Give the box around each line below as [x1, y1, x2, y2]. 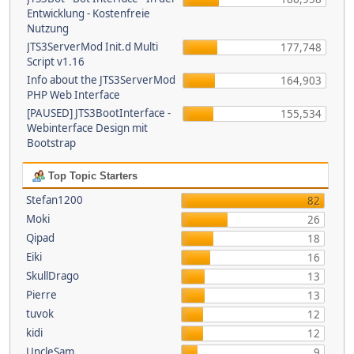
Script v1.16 [27, 55, 85, 69]
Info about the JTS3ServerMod [27, 73, 175, 87]
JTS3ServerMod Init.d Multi [27, 40, 158, 54]
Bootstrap [27, 136, 76, 150]
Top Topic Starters [44, 170, 137, 182]
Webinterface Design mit [27, 121, 148, 135]
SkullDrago [25, 269, 79, 283]
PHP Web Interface [27, 88, 120, 102]
